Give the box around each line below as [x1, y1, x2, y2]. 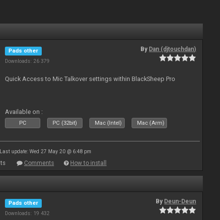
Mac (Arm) [137, 120, 165, 126]
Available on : [5, 108, 43, 115]
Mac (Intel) [95, 120, 122, 126]
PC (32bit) [53, 120, 78, 126]
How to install [70, 160, 107, 166]
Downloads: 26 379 [5, 58, 50, 64]
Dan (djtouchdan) [149, 46, 196, 53]
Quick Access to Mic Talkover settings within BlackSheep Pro [5, 75, 176, 82]
